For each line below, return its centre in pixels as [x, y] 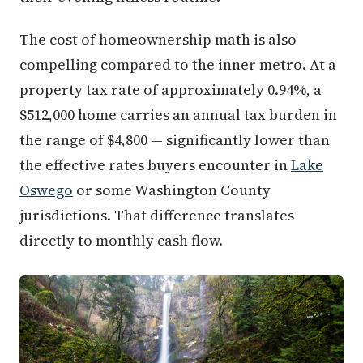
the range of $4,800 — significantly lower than [175, 139]
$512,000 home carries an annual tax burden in [178, 114]
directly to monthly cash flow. [121, 240]
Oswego [46, 190]
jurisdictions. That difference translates [157, 215]
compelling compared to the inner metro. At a [178, 64]
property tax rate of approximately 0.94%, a [171, 89]
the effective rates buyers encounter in [155, 164]
